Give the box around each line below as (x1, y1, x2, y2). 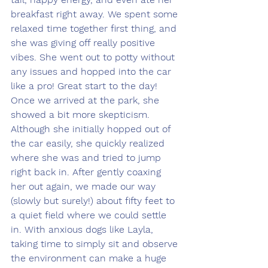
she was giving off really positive (11, 37, 158, 49)
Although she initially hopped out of (11, 123, 173, 135)
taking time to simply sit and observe (11, 238, 181, 250)
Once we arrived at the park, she (11, 95, 162, 106)
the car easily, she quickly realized (11, 138, 167, 150)
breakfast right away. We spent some (11, 8, 181, 20)
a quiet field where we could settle (11, 209, 169, 221)
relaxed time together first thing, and (11, 23, 179, 35)
